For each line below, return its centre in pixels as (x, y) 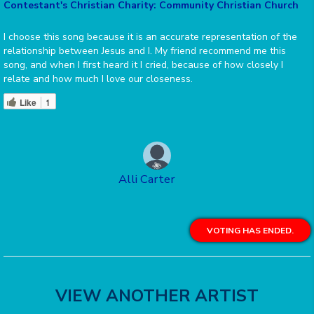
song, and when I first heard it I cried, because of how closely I (143, 65)
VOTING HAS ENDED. (250, 231)
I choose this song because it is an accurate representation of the (150, 37)
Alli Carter (146, 179)
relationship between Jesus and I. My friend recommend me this (145, 51)
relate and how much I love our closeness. (98, 79)
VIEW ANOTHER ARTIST (157, 296)
